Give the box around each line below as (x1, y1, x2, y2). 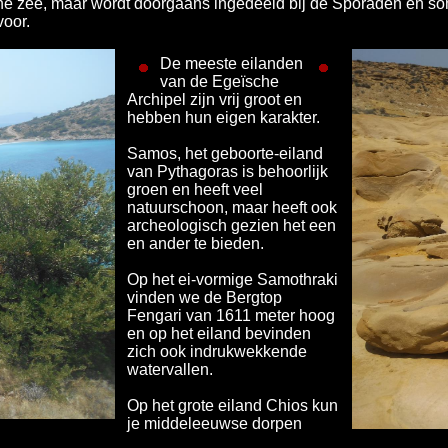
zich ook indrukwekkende (127, 343, 307, 360)
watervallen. (127, 361, 213, 378)
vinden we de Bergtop (127, 289, 282, 306)
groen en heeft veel (127, 181, 263, 198)
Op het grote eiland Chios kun (127, 397, 338, 414)
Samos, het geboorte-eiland (127, 145, 323, 162)
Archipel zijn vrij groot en (127, 91, 302, 108)
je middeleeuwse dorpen (127, 415, 302, 432)
